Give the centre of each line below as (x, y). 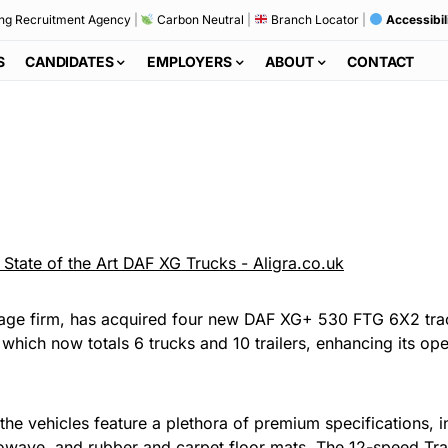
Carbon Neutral (199, 19)
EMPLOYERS (189, 61)
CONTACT (381, 61)
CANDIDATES (69, 61)
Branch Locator (313, 19)
